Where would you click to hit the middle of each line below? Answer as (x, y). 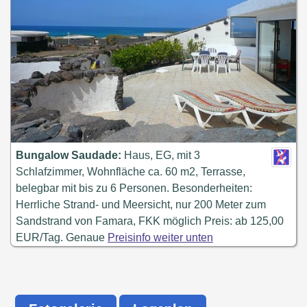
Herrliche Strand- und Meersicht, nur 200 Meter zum (141, 205)
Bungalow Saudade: (69, 155)
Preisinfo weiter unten (160, 237)
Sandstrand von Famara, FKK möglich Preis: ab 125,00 (150, 221)
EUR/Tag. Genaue (62, 237)
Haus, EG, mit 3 (161, 155)
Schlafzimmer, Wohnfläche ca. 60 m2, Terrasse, (131, 172)
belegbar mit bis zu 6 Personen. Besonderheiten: (134, 188)
